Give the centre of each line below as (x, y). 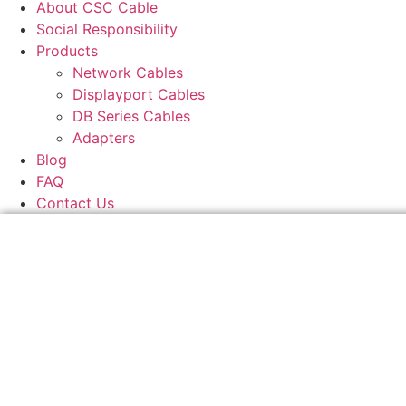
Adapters (104, 138)
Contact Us (75, 203)
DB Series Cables (131, 116)
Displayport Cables (139, 94)
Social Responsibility (107, 29)
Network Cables (128, 72)
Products (67, 51)
